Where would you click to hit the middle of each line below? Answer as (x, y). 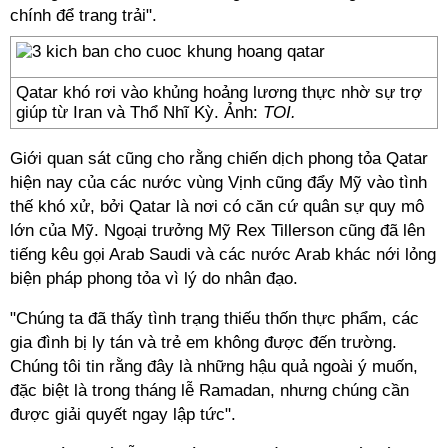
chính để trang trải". (83, 15)
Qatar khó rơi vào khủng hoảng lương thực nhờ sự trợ (219, 92)
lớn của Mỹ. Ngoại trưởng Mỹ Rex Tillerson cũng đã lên (217, 230)
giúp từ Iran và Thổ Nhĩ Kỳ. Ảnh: (139, 112)
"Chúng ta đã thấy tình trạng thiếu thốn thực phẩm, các (214, 318)
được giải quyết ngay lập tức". (123, 414)
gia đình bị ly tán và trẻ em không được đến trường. (203, 342)
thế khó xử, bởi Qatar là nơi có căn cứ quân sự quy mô (217, 206)
